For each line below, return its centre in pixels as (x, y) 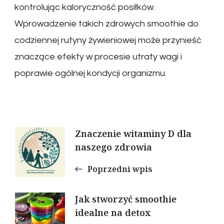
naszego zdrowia (113, 147)
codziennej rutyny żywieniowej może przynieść (108, 40)
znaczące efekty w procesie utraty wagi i (98, 56)
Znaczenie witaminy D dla (133, 133)
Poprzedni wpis (120, 169)
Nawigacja (61, 137)
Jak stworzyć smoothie (126, 199)
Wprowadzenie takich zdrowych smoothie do (107, 23)
